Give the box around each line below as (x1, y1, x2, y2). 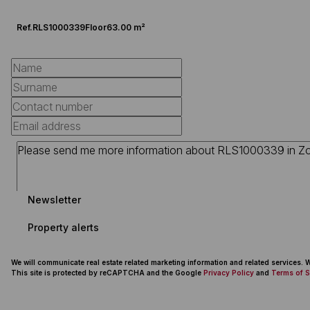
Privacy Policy (203, 268, 254, 277)
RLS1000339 (33, 22, 85, 33)
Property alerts (28, 221, 99, 233)
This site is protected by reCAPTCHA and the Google (11, 268, 203, 277)
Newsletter (28, 193, 81, 206)
